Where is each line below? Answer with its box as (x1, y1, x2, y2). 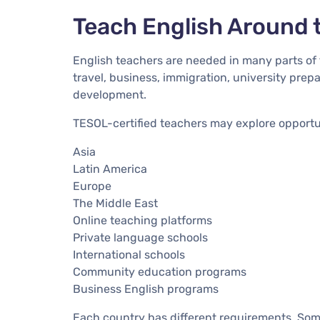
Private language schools (73, 230, 208, 244)
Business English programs (73, 281, 219, 296)
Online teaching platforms (73, 213, 212, 227)
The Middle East (73, 196, 158, 210)
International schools (73, 247, 185, 261)
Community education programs (73, 264, 246, 279)
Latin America (73, 161, 147, 176)
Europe (73, 179, 111, 193)
